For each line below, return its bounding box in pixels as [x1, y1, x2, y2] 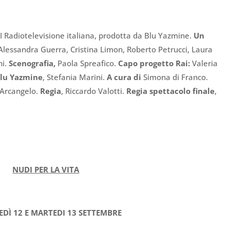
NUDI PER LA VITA [12, 164, 80, 175]
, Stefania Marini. [43, 72, 107, 83]
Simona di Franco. [141, 72, 208, 83]
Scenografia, [9, 58, 58, 69]
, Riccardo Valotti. [61, 86, 127, 97]
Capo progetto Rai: [118, 58, 190, 69]
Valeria [190, 58, 218, 69]
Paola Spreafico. [57, 58, 119, 69]
